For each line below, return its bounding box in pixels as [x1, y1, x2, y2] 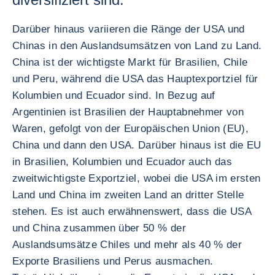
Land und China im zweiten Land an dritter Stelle [12, 189, 244, 201]
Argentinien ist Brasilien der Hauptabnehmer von [12, 106, 244, 118]
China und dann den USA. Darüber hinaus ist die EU [12, 139, 261, 151]
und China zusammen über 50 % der [12, 222, 186, 234]
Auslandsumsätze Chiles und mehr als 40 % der [12, 239, 242, 250]
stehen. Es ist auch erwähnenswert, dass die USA [12, 206, 251, 217]
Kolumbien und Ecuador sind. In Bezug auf [12, 90, 215, 101]
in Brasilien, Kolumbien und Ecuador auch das [12, 156, 232, 168]
